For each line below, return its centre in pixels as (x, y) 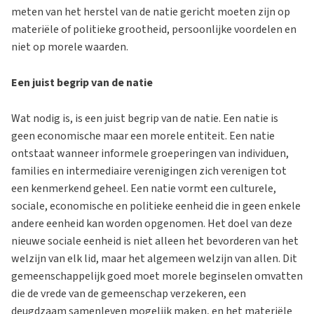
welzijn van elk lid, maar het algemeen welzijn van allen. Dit (154, 258)
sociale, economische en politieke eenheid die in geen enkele (156, 206)
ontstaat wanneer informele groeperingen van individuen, (150, 153)
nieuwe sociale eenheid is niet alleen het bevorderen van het (155, 241)
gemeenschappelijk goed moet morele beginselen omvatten (157, 276)
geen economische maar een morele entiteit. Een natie (143, 136)
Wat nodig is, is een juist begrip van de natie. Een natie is (145, 118)
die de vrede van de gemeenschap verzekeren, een (129, 293)
